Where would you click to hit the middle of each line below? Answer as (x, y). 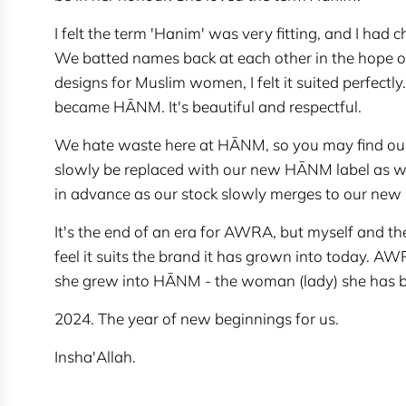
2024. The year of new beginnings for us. (197, 319)
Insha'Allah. (95, 357)
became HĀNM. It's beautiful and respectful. (208, 107)
